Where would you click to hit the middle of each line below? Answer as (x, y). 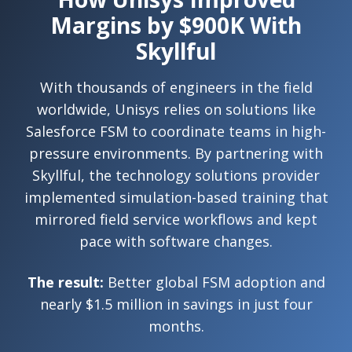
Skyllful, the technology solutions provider (176, 175)
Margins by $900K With (176, 25)
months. (176, 326)
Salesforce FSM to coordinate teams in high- (176, 131)
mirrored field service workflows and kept (176, 219)
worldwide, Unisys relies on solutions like (176, 109)
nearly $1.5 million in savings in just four (176, 304)
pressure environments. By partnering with (176, 153)
